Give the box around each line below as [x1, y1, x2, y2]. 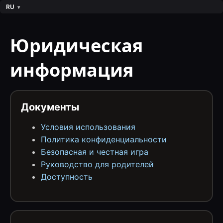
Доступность [41, 172, 93, 182]
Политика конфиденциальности [41, 134, 167, 144]
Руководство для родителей [41, 159, 154, 169]
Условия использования [41, 122, 135, 132]
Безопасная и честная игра [41, 147, 148, 157]
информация [10, 58, 133, 82]
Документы [21, 101, 79, 113]
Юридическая [10, 33, 143, 58]
